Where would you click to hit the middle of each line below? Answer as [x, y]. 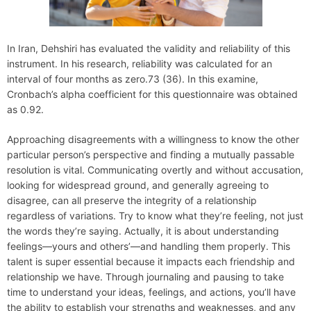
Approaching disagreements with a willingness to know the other [153, 140]
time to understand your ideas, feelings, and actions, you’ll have [151, 292]
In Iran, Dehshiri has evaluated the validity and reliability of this [149, 49]
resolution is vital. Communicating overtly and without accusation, [155, 170]
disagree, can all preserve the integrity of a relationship [132, 201]
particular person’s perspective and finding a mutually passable [151, 155]
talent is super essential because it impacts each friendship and [151, 262]
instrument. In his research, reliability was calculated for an [140, 64]
